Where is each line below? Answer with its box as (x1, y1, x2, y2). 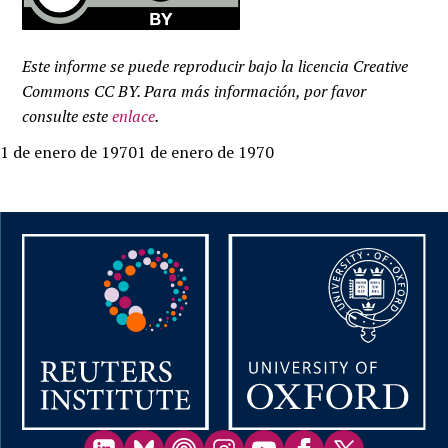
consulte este (22, 105, 113, 128)
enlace (112, 105, 156, 128)
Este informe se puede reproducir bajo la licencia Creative (22, 55, 409, 78)
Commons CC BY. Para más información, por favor (22, 80, 367, 103)
